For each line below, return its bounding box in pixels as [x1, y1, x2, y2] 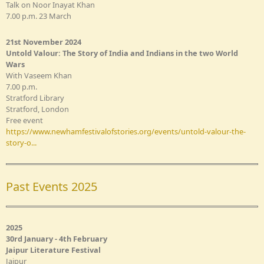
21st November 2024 [6, 36, 81, 47]
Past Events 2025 [6, 178, 97, 194]
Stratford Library [6, 92, 64, 103]
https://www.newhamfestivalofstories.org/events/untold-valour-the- [6, 126, 246, 137]
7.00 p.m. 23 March [6, 10, 71, 21]
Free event [6, 114, 43, 126]
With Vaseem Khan [6, 70, 72, 81]
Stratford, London [6, 103, 69, 114]
